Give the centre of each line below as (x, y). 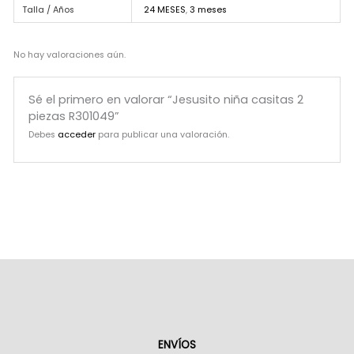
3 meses (208, 9)
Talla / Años (48, 9)
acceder (77, 134)
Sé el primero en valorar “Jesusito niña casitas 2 (166, 99)
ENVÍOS (177, 345)
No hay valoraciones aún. (69, 55)
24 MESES (164, 9)
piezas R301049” (74, 116)
